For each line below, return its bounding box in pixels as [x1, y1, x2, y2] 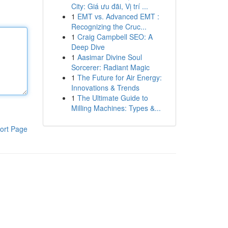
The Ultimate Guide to [77, 93, 148, 103]
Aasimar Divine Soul [77, 52, 142, 62]
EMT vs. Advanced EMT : [77, 11, 159, 21]
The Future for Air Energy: [77, 72, 162, 82]
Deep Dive [71, 42, 105, 52]
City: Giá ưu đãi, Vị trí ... [71, 1, 148, 11]
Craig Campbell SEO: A [77, 32, 153, 42]
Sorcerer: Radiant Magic [71, 62, 150, 72]
